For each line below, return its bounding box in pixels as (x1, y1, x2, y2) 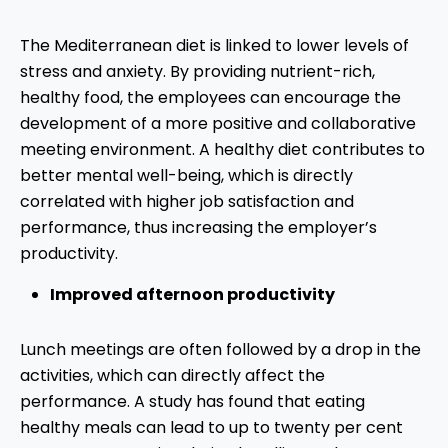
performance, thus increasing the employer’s (20, 216, 377, 240)
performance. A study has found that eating (20, 390, 365, 414)
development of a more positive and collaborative (20, 112, 416, 136)
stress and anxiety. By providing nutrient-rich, (20, 60, 375, 84)
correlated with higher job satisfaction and (20, 190, 354, 214)
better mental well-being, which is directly (20, 164, 353, 188)
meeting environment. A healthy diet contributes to (20, 138, 425, 162)
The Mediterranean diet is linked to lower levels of (20, 34, 409, 58)
